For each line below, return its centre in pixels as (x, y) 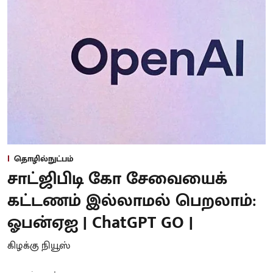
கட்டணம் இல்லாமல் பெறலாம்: (132, 201)
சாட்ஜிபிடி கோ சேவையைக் (117, 179)
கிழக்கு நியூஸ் (39, 246)
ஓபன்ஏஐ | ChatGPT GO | (100, 223)
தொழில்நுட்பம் (44, 159)
